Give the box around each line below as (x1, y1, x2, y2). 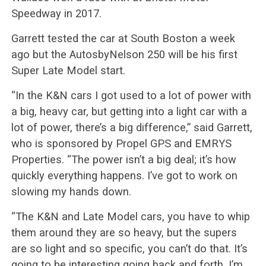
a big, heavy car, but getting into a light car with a (11, 105, 247, 118)
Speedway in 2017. (11, 7, 102, 20)
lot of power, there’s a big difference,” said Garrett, (11, 121, 252, 134)
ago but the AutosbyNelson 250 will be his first (11, 48, 237, 61)
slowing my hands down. (11, 185, 131, 198)
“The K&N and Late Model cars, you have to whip (11, 210, 250, 223)
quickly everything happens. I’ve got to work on (11, 169, 237, 182)
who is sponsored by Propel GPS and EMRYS (11, 137, 232, 150)
